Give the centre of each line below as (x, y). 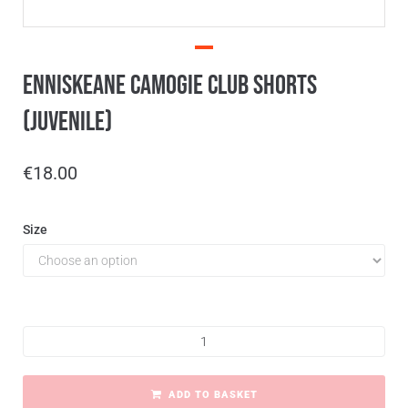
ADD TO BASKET (213, 395)
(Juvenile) (67, 122)
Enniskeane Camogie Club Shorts (170, 86)
